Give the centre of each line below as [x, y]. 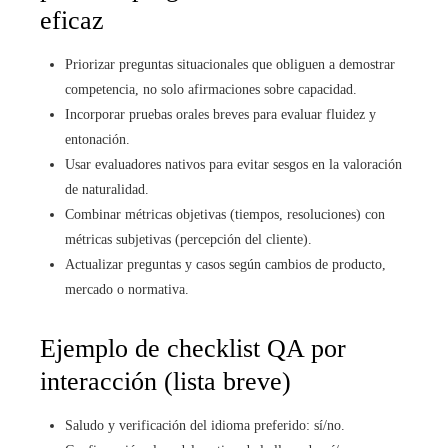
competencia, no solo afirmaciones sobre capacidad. [211, 89]
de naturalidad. [107, 189]
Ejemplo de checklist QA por [193, 348]
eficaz [72, 20]
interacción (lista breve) [165, 381]
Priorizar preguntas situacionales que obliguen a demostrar [230, 64]
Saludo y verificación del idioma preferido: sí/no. [205, 425]
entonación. [97, 139]
